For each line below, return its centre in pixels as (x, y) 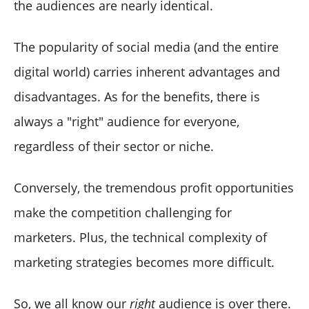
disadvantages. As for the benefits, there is (137, 96)
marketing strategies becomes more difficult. (144, 262)
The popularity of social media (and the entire (146, 47)
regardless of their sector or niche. (114, 146)
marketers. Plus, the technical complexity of (140, 237)
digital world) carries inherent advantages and (147, 71)
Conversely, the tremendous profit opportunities (154, 187)
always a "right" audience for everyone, (127, 121)
